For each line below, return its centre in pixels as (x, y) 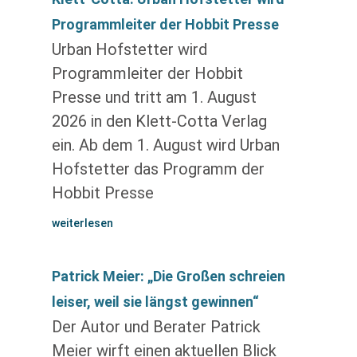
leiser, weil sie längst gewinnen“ (155, 302)
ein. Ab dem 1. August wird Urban (165, 145)
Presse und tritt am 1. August (154, 97)
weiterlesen (82, 223)
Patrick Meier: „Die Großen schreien (168, 276)
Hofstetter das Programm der (158, 169)
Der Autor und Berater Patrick (156, 327)
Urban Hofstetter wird (129, 49)
